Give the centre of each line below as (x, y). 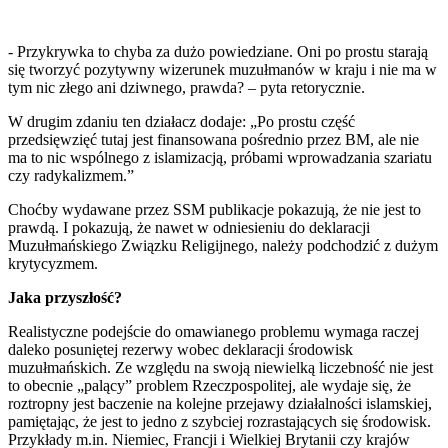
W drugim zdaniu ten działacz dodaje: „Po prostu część (181, 122)
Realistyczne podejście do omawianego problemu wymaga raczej (213, 332)
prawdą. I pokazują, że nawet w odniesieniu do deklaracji (189, 228)
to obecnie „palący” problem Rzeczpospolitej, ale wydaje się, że (209, 386)
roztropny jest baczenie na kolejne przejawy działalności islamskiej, (220, 404)
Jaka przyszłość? (65, 298)
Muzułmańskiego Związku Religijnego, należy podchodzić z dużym (223, 246)
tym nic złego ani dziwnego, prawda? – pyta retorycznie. (186, 88)
